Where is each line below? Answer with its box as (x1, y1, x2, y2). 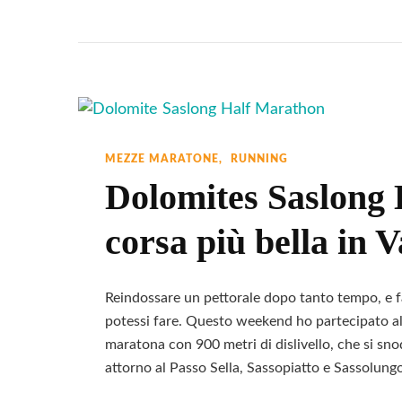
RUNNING (231, 153, 288, 164)
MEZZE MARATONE (105, 153, 219, 164)
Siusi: (366, 98, 395, 111)
